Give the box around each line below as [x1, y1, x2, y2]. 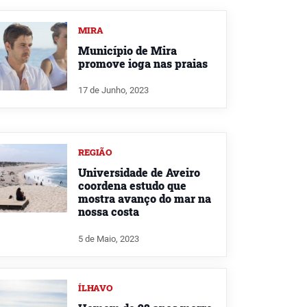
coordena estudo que [78, 178, 186, 193]
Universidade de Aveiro [78, 165, 200, 180]
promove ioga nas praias [78, 56, 208, 71]
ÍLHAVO [78, 282, 113, 294]
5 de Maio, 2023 [78, 234, 139, 245]
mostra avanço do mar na [78, 191, 211, 206]
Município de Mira [78, 42, 177, 58]
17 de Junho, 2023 [78, 85, 149, 96]
